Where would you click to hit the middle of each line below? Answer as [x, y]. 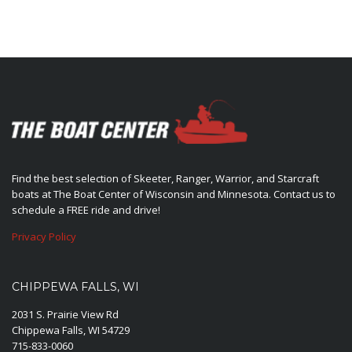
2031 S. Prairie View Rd [65, 315]
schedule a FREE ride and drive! [86, 210]
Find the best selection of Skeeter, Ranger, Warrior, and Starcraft [165, 179]
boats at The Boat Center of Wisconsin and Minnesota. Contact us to [174, 194]
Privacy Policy [44, 237]
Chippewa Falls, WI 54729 [71, 330]
